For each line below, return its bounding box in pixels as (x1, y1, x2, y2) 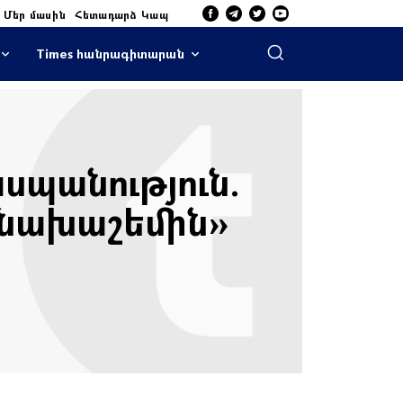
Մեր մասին (3, 6, 67, 22)
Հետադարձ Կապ (75, 6, 168, 22)
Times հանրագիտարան (35, 45, 184, 62)
